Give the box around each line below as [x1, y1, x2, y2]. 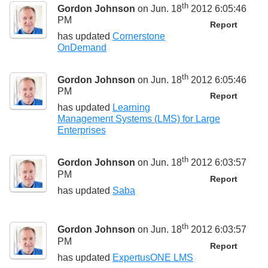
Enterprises [57, 125, 106, 136]
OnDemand [57, 42, 106, 53]
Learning [112, 102, 150, 113]
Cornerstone [112, 31, 165, 41]
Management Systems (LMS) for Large [57, 114, 220, 124]
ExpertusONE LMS [112, 252, 193, 263]
